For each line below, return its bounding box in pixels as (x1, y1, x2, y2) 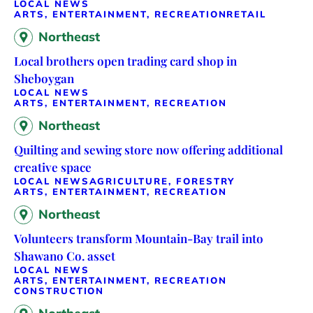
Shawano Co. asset (14, 248, 115, 264)
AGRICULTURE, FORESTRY (89, 175, 235, 187)
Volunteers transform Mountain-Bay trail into (14, 231, 263, 247)
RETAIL (226, 8, 267, 20)
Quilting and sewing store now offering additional (14, 142, 283, 158)
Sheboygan (14, 71, 74, 87)
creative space (14, 159, 92, 175)
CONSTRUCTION (14, 285, 105, 297)
